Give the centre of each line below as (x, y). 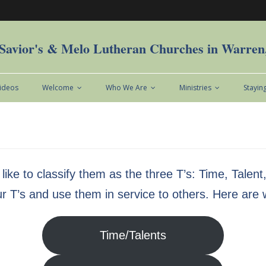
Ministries (195, 88)
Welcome (58, 88)
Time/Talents (133, 235)
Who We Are (126, 88)
